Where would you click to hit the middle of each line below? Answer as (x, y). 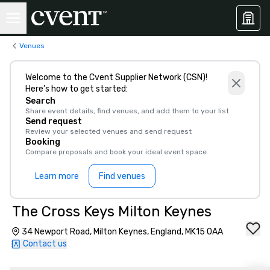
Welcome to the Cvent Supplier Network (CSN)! (116, 77)
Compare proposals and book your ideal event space (116, 152)
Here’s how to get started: (77, 89)
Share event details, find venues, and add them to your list (127, 111)
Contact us (45, 244)
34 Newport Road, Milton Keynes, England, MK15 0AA (122, 232)
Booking (43, 142)
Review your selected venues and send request (108, 131)
